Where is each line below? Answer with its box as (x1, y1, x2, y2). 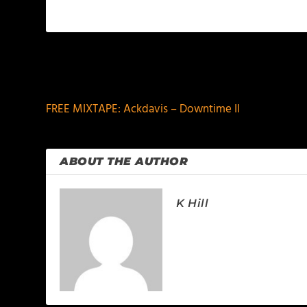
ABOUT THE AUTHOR (60, 155, 188, 168)
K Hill (176, 197, 209, 210)
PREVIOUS (62, 66, 115, 85)
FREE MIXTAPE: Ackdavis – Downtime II (46, 100, 241, 119)
